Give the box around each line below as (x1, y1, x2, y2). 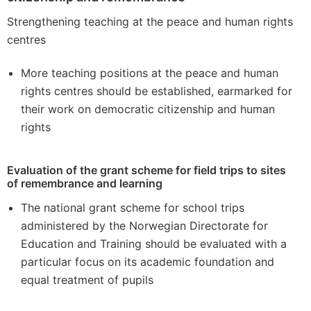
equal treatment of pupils (21, 273, 153, 287)
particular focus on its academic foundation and (21, 255, 274, 269)
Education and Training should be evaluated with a (21, 237, 287, 251)
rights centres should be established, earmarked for (21, 84, 292, 98)
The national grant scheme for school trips (21, 201, 244, 215)
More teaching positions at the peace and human (21, 66, 278, 80)
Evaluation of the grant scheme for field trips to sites (7, 163, 286, 177)
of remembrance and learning (7, 176, 162, 190)
